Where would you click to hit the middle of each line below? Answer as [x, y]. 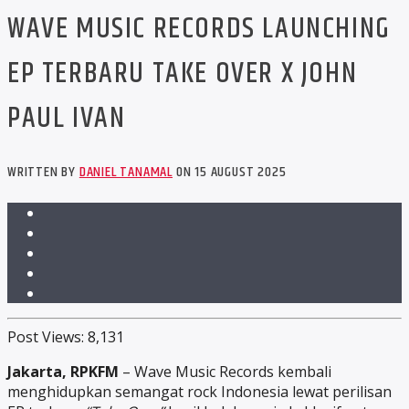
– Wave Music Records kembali [225, 372]
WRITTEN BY [43, 172]
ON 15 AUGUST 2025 [230, 172]
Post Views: [46, 337]
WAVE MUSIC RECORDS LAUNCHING [199, 29]
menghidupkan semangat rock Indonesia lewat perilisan [199, 392]
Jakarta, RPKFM [63, 372]
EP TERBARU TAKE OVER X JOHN [183, 74]
